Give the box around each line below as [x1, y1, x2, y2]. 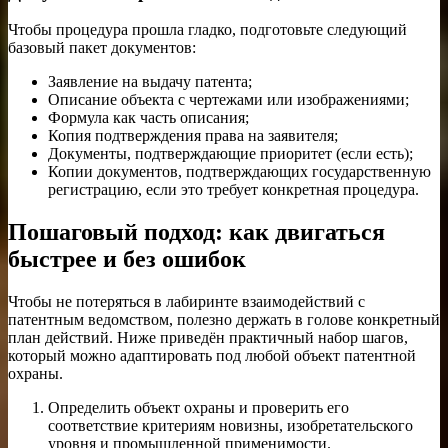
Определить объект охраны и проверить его [48, 399, 349, 417]
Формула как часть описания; [48, 109, 249, 127]
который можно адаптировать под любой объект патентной [8, 347, 416, 365]
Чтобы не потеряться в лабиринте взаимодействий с [8, 293, 365, 311]
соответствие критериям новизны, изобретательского [48, 417, 413, 435]
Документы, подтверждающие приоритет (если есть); [48, 145, 413, 163]
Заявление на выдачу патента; [48, 73, 252, 91]
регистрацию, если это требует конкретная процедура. [48, 181, 419, 199]
